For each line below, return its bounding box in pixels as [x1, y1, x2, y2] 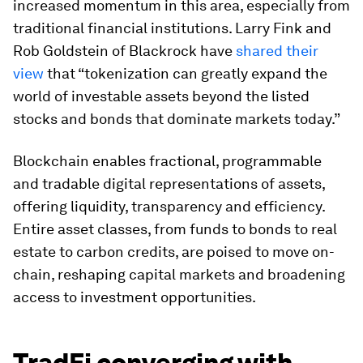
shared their [236, 42, 318, 59]
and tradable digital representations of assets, [13, 175, 325, 192]
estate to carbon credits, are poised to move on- [13, 243, 335, 260]
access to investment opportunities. [13, 288, 256, 305]
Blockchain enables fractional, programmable [13, 152, 322, 169]
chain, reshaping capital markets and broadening [13, 266, 345, 283]
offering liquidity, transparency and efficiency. [13, 198, 325, 215]
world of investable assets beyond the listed [13, 88, 310, 105]
